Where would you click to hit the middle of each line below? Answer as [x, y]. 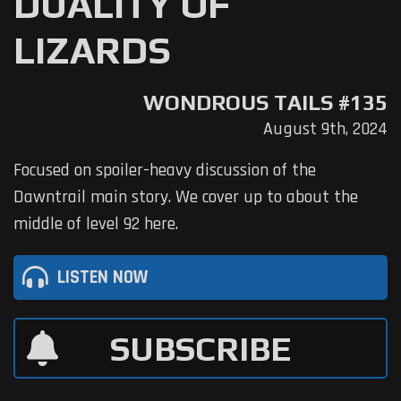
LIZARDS [92, 50]
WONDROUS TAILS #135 [265, 103]
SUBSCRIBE [200, 348]
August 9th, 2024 [325, 129]
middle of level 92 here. [96, 224]
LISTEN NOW [102, 277]
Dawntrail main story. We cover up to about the [186, 197]
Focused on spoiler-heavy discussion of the [165, 171]
